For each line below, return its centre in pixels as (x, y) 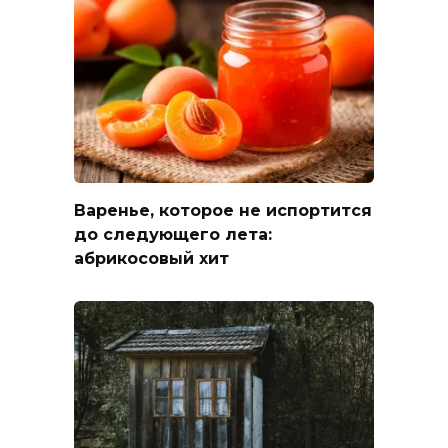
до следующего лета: (173, 234)
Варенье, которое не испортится (223, 210)
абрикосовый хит (151, 258)
